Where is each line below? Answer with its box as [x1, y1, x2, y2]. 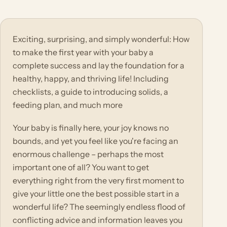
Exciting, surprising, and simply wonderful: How [13, 34, 190, 45]
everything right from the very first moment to [13, 175, 184, 185]
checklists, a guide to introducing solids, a [13, 87, 168, 97]
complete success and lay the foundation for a [13, 60, 184, 71]
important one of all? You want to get [13, 162, 149, 172]
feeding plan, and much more [13, 100, 123, 110]
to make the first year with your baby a [13, 47, 154, 58]
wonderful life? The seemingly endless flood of [13, 201, 185, 212]
